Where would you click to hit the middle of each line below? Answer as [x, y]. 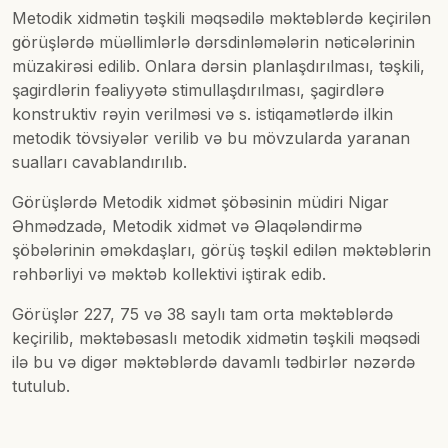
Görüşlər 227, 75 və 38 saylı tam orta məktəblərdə [202, 314]
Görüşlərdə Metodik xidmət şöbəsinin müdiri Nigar [200, 202]
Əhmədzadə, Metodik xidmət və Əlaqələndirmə [187, 226]
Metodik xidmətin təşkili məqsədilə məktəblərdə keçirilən [221, 18]
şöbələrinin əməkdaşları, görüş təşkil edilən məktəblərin [221, 250]
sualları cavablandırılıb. [99, 162]
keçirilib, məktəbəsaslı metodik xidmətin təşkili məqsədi [216, 338]
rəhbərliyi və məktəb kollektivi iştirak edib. [169, 274]
